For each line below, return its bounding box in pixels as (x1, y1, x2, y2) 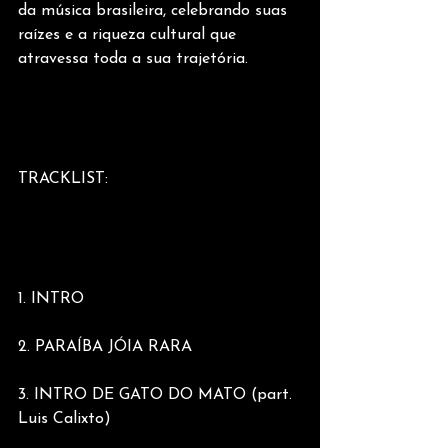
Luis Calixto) (18, 410, 111, 427)
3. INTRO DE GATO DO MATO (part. (18, 386, 297, 403)
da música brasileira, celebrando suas (18, 2, 292, 19)
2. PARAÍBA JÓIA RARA (18, 338, 192, 355)
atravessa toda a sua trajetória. (18, 50, 248, 67)
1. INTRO (18, 290, 84, 307)
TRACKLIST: (18, 170, 108, 187)
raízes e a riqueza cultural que (18, 26, 241, 43)
